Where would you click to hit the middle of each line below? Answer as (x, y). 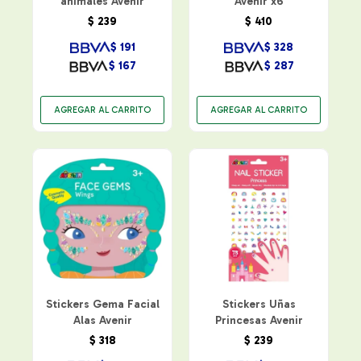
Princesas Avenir (259, 320)
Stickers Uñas (259, 304)
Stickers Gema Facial (102, 304)
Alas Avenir (102, 320)
